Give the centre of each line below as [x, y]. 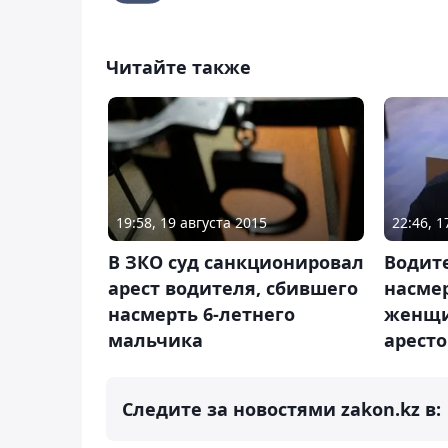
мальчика [155, 340]
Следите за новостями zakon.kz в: [281, 409]
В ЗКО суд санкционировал [236, 262]
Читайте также [178, 66]
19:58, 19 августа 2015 [191, 223]
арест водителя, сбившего [233, 288]
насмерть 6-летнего [201, 314]
